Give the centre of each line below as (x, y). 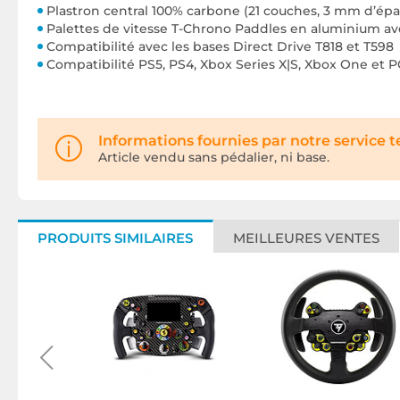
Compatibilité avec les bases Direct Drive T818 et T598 (220, 46)
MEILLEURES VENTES (306, 238)
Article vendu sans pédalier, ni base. (214, 157)
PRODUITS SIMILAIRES (115, 238)
